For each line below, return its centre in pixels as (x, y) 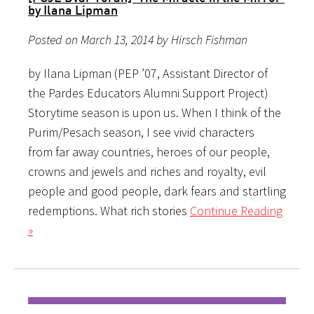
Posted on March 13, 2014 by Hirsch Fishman (138, 39)
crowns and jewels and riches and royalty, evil (147, 171)
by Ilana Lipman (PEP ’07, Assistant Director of (148, 73)
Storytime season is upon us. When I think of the (155, 112)
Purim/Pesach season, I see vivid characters (141, 132)
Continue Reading (236, 210)
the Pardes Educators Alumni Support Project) (148, 93)
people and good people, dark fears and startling (157, 191)
